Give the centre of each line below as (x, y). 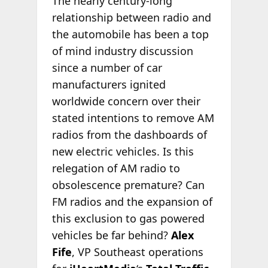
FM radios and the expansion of (132, 202)
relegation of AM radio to (116, 168)
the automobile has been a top (130, 34)
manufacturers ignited (109, 85)
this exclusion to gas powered (128, 219)
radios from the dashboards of (129, 135)
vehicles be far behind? (111, 235)
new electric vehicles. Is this (123, 152)
